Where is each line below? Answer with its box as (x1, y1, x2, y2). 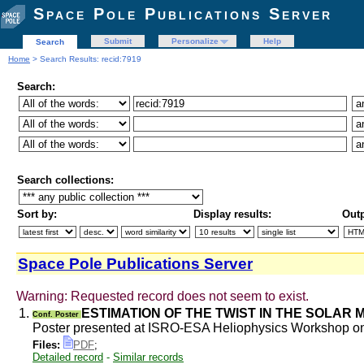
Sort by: (17, 208, 57, 220)
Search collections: (17, 174, 114, 186)
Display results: (193, 208, 271, 220)
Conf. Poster (32, 310, 81, 318)
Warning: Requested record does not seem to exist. (16, 289, 309, 303)
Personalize (171, 37, 219, 45)
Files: (32, 339, 60, 351)
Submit (104, 37, 132, 45)
